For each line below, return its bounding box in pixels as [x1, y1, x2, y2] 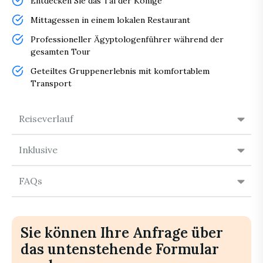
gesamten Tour [31, 46, 90, 58]
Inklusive [19, 144, 58, 156]
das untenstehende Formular [21, 240, 219, 259]
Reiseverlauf [19, 113, 73, 125]
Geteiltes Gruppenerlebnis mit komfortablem [31, 66, 210, 77]
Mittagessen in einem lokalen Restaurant [31, 15, 190, 26]
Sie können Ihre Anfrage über [21, 224, 223, 242]
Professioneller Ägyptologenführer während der [31, 34, 224, 45]
